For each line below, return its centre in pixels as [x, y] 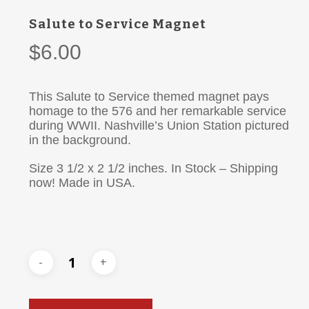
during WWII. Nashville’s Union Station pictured [159, 126]
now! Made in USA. [82, 183]
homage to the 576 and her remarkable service [157, 111]
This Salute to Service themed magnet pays [149, 97]
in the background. [80, 140]
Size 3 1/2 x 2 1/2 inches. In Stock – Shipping [153, 169]
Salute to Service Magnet [117, 24]
